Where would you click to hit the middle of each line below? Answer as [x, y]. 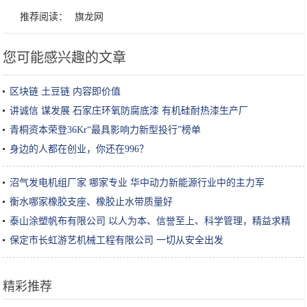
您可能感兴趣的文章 [65, 58]
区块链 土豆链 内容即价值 [65, 92]
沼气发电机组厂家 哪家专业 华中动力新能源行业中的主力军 [137, 183]
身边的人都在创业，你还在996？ [79, 149]
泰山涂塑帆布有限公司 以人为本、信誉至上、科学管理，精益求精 [150, 221]
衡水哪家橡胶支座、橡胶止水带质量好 [91, 202]
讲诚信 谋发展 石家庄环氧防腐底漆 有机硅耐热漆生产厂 [129, 111]
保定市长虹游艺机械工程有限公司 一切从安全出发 [117, 241]
